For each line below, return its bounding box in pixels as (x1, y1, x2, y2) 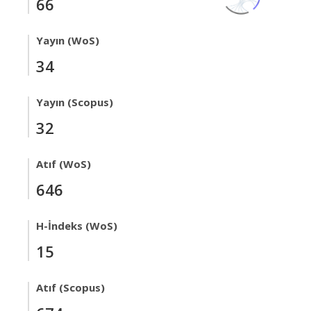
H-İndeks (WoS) (36, 219, 117, 233)
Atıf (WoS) (36, 157, 91, 171)
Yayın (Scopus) (36, 95, 113, 109)
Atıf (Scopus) (36, 280, 105, 294)
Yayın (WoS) (36, 33, 99, 47)
